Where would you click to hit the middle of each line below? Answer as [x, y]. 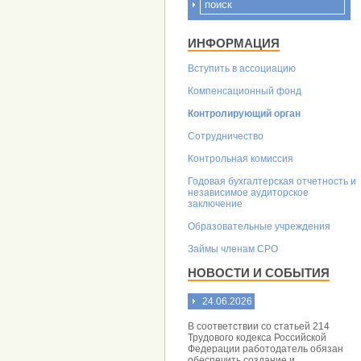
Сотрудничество [226, 136]
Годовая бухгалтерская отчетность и [272, 181]
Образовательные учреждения [259, 226]
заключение [215, 204]
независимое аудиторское [248, 193]
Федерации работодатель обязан [266, 349]
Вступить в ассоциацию [242, 68]
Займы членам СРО [233, 249]
